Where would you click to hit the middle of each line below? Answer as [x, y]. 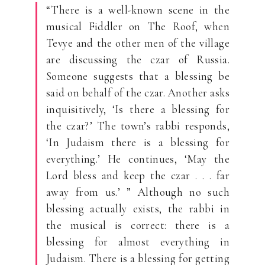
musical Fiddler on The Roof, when [138, 27]
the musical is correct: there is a [138, 225]
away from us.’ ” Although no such [138, 192]
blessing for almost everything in [138, 242]
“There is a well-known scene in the [138, 10]
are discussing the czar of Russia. [138, 60]
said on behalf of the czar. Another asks [138, 93]
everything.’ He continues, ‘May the [138, 159]
